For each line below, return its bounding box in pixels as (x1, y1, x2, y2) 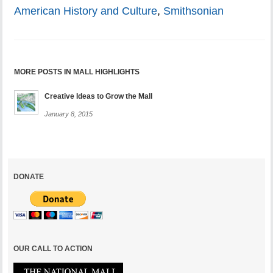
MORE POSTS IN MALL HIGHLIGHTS (14, 68, 140, 77)
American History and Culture (14, 5, 158, 18)
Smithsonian (163, 5, 224, 18)
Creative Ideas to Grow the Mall (44, 92, 153, 101)
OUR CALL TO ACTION (13, 244, 93, 253)
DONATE (13, 172, 44, 182)
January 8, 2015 (44, 110, 93, 118)
